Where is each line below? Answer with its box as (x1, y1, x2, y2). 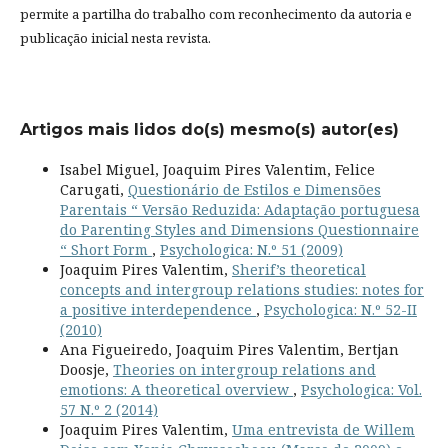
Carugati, (59, 179, 128, 199)
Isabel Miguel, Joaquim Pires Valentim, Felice (59, 159, 375, 179)
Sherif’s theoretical (231, 259, 366, 279)
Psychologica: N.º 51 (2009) (159, 239, 343, 259)
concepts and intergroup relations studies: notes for (59, 279, 424, 299)
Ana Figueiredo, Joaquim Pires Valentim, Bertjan (59, 339, 399, 359)
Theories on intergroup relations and (112, 359, 376, 379)
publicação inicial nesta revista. (19, 28, 211, 47)
